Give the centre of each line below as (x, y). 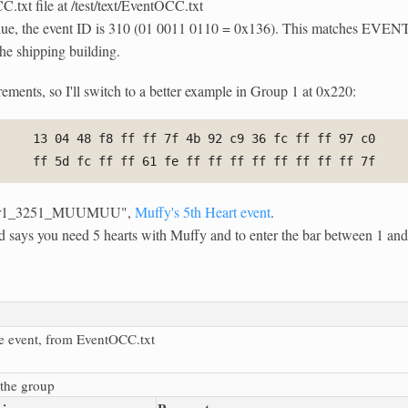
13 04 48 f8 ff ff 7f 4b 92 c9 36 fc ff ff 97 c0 (204, 139)
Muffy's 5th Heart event (203, 212)
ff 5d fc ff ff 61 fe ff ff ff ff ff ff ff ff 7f (204, 162)
